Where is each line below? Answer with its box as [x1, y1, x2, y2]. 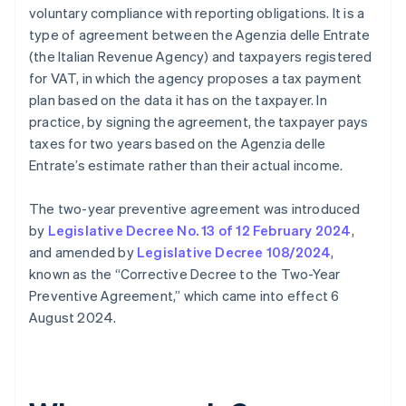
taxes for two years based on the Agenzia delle [29, 134, 326, 153]
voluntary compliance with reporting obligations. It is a [29, 4, 365, 23]
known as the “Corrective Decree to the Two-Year [29, 265, 341, 284]
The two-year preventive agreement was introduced [29, 199, 361, 218]
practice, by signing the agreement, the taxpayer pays [29, 112, 369, 131]
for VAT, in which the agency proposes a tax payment [29, 69, 362, 88]
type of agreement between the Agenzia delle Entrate [29, 25, 371, 44]
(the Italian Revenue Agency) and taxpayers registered [29, 47, 372, 66]
